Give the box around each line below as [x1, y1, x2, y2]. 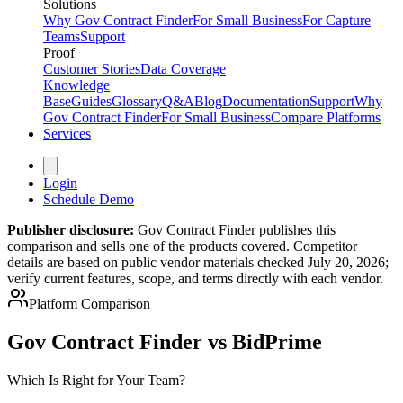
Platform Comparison [29, 296, 150, 311]
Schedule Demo [43, 192, 134, 207]
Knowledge [43, 77, 110, 93]
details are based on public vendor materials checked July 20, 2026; [7, 255, 389, 270]
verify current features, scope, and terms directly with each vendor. [7, 271, 383, 286]
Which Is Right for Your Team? [7, 372, 185, 388]
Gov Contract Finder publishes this [138, 222, 336, 237]
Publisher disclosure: [7, 222, 134, 237]
